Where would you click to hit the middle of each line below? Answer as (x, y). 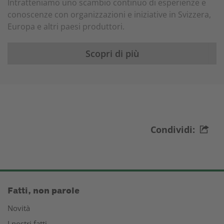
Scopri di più (112, 53)
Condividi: (173, 129)
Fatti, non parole (43, 191)
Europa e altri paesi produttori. (66, 26)
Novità (19, 208)
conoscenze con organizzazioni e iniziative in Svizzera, (109, 14)
